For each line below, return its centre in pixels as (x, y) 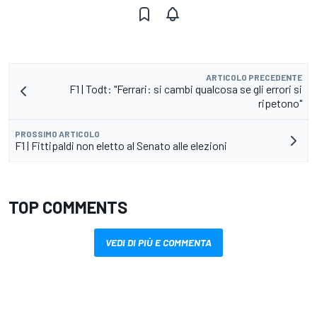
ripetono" (280, 103)
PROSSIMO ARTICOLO (57, 134)
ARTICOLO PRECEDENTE (254, 77)
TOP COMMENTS (68, 207)
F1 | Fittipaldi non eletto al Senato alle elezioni (121, 146)
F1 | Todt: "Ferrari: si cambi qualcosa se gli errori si (186, 89)
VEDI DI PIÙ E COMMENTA (158, 243)
